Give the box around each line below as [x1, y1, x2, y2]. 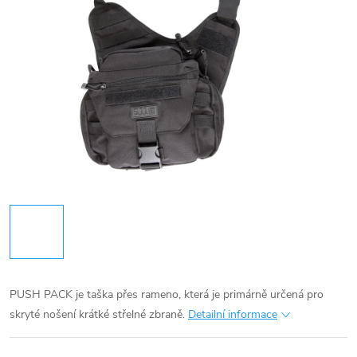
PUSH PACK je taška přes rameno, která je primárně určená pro [10, 286, 324, 302]
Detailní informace [188, 306, 277, 322]
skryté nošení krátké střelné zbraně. [10, 306, 185, 322]
